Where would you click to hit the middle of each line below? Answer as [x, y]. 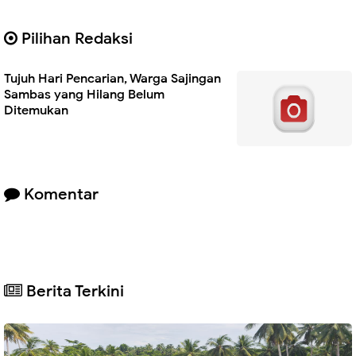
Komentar [59, 194]
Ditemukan [36, 110]
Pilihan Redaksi [75, 38]
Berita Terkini [73, 292]
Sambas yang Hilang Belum [84, 94]
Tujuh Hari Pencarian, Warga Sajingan [112, 78]
